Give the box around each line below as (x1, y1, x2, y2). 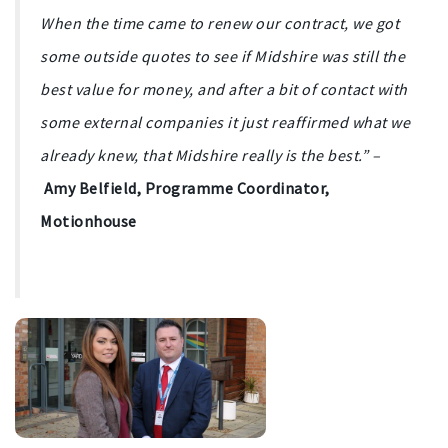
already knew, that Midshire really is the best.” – (40, 145, 380, 166)
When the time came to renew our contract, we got (40, 13, 399, 34)
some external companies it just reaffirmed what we (40, 112, 410, 133)
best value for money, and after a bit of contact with (40, 79, 408, 100)
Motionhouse (40, 211, 137, 232)
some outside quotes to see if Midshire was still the (40, 46, 405, 67)
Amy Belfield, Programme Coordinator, (43, 178, 330, 199)
